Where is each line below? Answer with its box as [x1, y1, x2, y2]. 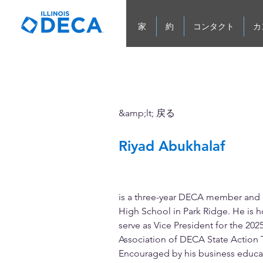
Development [119, 176, 192, 190]
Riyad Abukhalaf [119, 137, 225, 154]
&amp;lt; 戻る [119, 107, 176, 119]
